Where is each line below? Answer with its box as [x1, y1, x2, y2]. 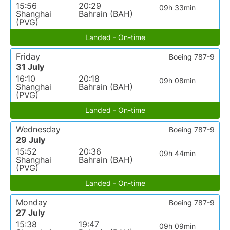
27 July [16, 207, 45, 218]
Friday [16, 51, 40, 62]
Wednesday [16, 124, 61, 135]
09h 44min [159, 149, 196, 158]
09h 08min [159, 76, 196, 85]
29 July [16, 135, 45, 145]
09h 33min [159, 3, 196, 12]
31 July [16, 62, 44, 72]
